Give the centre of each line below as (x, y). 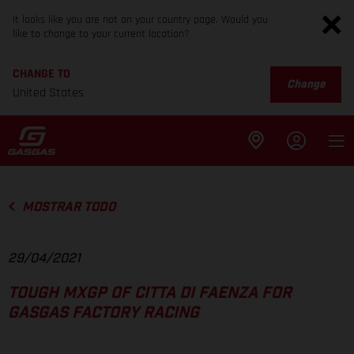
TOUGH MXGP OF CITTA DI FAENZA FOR (150, 294)
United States (48, 93)
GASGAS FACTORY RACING (104, 313)
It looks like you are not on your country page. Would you (140, 20)
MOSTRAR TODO (68, 207)
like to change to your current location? (101, 34)
